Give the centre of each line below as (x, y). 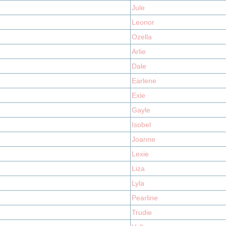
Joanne (144, 139)
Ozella (142, 37)
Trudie (142, 212)
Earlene (144, 81)
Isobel (141, 125)
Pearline (145, 198)
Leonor (143, 22)
